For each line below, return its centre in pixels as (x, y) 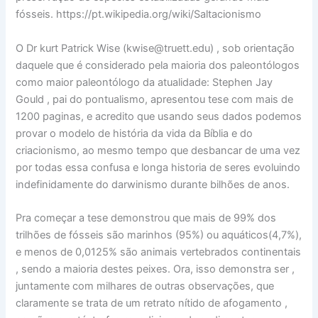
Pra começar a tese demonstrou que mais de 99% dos (146, 218)
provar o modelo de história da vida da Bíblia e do (135, 133)
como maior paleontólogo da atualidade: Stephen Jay (144, 82)
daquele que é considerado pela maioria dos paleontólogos (158, 65)
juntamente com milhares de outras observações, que (145, 286)
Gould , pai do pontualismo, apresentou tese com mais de (155, 99)
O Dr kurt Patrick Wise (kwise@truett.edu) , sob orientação (155, 48)
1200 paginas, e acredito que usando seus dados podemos (159, 116)
